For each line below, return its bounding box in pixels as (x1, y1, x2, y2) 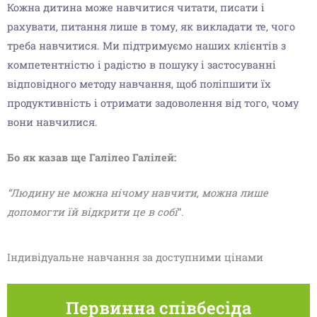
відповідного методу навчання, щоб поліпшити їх (7, 76, 271, 91)
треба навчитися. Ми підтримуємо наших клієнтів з (7, 38, 286, 52)
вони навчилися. (7, 115, 98, 129)
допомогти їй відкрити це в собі (7, 205, 178, 219)
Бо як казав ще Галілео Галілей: (7, 150, 176, 164)
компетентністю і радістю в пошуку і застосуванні (7, 57, 276, 71)
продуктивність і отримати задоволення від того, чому (7, 96, 299, 110)
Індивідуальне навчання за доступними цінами (7, 250, 263, 264)
